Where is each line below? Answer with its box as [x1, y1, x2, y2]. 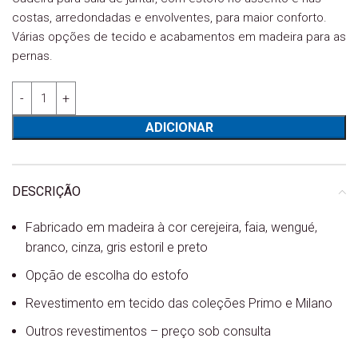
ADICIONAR [145, 120, 213, 136]
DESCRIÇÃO [12, 184, 81, 200]
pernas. [12, 49, 53, 64]
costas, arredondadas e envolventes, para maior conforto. [12, 10, 327, 26]
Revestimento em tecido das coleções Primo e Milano [26, 296, 332, 312]
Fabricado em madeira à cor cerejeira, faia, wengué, [26, 220, 317, 236]
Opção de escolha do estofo [26, 268, 189, 284]
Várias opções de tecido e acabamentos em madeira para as [12, 30, 346, 45]
